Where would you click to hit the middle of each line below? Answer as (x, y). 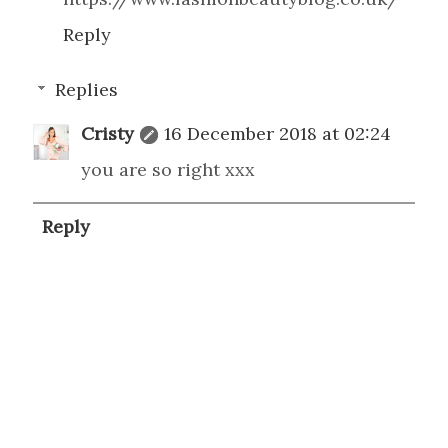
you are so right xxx (168, 169)
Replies (86, 89)
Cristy (107, 133)
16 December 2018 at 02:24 (277, 133)
